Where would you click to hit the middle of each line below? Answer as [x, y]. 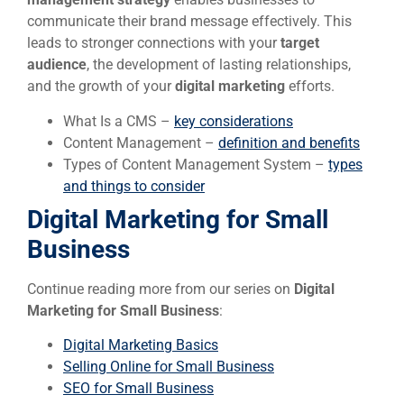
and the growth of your [101, 87]
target [300, 43]
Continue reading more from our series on [161, 289]
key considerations [234, 121]
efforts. [310, 87]
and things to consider [134, 186]
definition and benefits [289, 142]
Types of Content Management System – [196, 164]
